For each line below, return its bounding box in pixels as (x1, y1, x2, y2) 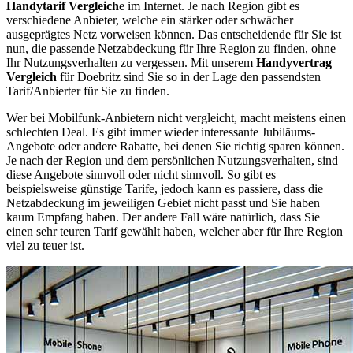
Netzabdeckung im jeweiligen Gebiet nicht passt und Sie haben (6, 195, 320, 210)
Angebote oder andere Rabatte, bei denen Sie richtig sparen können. (6, 139, 344, 153)
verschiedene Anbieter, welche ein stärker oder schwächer (6, 13, 293, 27)
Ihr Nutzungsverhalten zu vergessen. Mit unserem (6, 55, 256, 69)
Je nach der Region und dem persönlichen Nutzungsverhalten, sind (6, 153, 338, 167)
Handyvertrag (256, 55, 332, 69)
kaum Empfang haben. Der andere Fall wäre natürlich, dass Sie (6, 210, 320, 224)
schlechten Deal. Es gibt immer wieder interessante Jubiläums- (6, 124, 315, 139)
